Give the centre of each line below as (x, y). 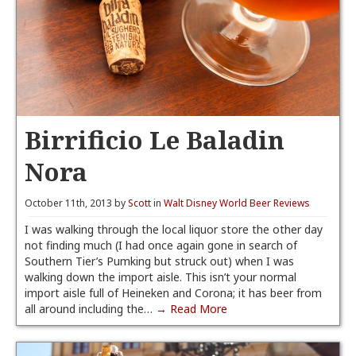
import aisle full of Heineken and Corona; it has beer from (173, 293)
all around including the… (90, 309)
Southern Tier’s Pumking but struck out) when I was (159, 261)
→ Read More (192, 309)
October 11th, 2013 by (76, 203)
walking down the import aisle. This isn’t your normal (161, 277)
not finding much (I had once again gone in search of (161, 245)
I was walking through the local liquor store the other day (174, 229)
